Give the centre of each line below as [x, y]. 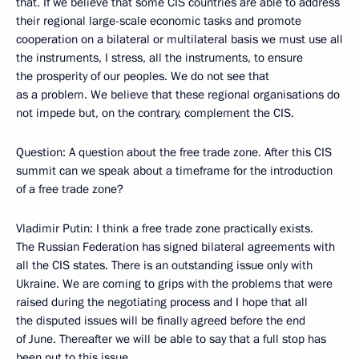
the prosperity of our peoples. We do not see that [143, 76]
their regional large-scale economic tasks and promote [159, 21]
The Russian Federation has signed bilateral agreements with [175, 247]
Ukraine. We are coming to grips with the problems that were [174, 284]
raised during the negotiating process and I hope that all [162, 302]
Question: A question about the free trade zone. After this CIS [174, 152]
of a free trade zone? [70, 189]
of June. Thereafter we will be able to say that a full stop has [171, 339]
